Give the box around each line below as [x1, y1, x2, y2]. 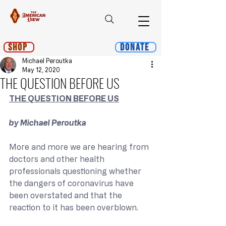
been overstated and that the [9, 191, 124, 200]
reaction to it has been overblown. [9, 203, 138, 212]
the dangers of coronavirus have [9, 179, 136, 188]
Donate [120, 41, 149, 53]
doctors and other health [9, 154, 106, 163]
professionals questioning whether [9, 166, 143, 176]
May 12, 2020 [22, 66, 60, 73]
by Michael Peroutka [9, 118, 86, 127]
